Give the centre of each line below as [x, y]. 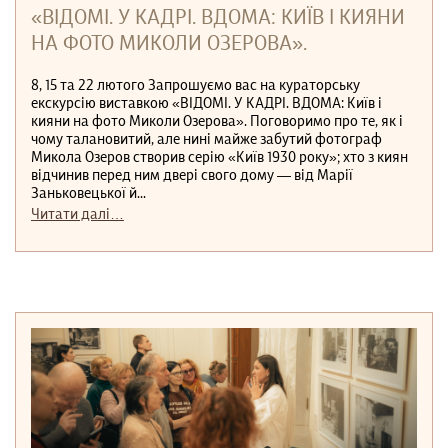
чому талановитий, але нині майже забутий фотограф [206, 139]
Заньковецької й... [88, 193]
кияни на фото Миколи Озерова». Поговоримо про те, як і [217, 121]
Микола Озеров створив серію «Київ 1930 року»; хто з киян [219, 157]
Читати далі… [77, 214]
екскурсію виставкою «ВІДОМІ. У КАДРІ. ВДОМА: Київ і [206, 103]
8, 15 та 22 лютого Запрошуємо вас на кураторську [195, 85]
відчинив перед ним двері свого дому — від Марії [192, 175]
